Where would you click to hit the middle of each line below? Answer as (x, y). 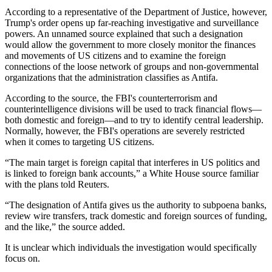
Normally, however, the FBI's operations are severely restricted (125, 131)
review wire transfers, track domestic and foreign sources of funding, (136, 216)
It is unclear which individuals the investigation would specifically (131, 247)
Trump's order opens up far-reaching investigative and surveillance (132, 22)
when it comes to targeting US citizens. (80, 141)
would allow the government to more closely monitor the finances (130, 44)
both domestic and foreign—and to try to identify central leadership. (134, 120)
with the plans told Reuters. (57, 184)
